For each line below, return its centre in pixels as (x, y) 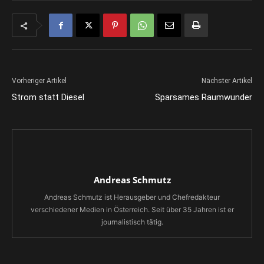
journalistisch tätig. (132, 222)
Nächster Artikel (227, 81)
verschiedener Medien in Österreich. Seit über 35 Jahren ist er (132, 209)
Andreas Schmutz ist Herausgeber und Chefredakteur (132, 197)
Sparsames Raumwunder (204, 97)
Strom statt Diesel (48, 97)
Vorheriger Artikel (39, 81)
